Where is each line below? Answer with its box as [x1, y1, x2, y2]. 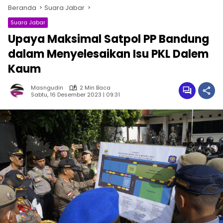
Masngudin [31, 84, 63, 92]
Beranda [8, 3, 36, 12]
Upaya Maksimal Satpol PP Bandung [8, 31, 209, 47]
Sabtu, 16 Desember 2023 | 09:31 [31, 90, 120, 99]
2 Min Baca [80, 84, 111, 92]
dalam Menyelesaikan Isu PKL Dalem [8, 46, 209, 62]
